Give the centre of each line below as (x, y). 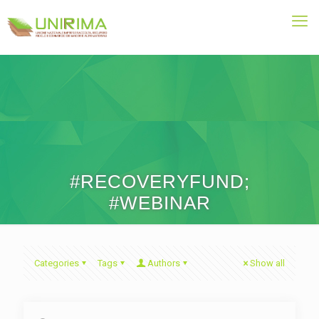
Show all (267, 263)
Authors (164, 263)
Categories (57, 263)
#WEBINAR (159, 203)
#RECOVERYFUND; (159, 182)
